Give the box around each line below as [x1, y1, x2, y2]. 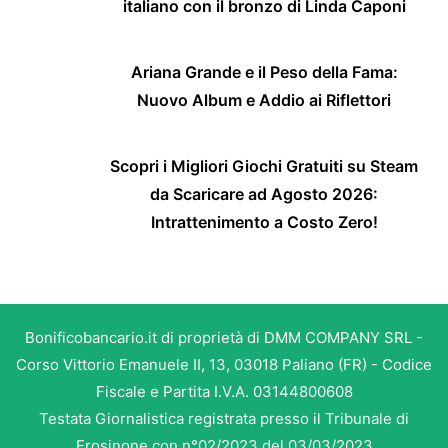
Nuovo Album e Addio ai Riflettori [137, 90, 391, 111]
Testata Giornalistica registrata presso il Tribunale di [39, 409, 409, 429]
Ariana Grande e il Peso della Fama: [130, 62, 398, 83]
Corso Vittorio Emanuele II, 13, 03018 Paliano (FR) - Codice [16, 355, 432, 375]
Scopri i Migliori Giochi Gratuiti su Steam [110, 156, 418, 177]
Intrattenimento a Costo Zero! [150, 212, 378, 233]
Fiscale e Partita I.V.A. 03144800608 [95, 382, 353, 402]
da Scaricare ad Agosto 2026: [150, 184, 378, 205]
